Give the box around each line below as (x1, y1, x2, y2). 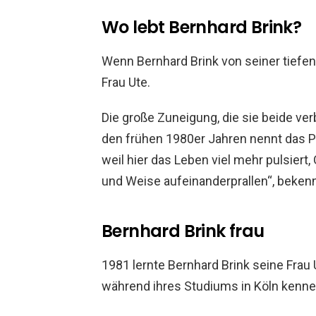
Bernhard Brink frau (102, 219, 265, 243)
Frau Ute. (102, 74, 150, 90)
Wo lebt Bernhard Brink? (102, 15, 302, 39)
